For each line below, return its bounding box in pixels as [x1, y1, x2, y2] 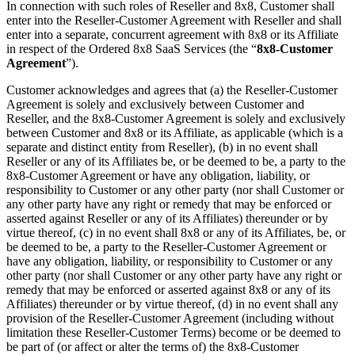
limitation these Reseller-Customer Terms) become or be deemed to [6, 326, 341, 340]
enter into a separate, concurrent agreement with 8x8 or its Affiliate [6, 28, 338, 42]
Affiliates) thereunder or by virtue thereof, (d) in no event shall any [6, 297, 338, 311]
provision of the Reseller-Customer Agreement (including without [6, 311, 334, 326]
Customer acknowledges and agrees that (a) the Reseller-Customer [6, 83, 338, 97]
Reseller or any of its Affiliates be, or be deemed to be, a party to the [6, 155, 345, 169]
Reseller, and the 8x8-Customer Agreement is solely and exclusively [6, 112, 345, 126]
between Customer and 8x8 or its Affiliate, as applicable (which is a [6, 126, 343, 140]
